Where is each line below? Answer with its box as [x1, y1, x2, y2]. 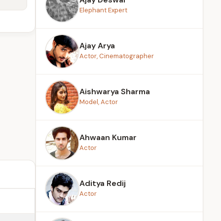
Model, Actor [79, 98, 118, 106]
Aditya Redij [79, 178, 126, 188]
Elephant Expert [79, 6, 127, 14]
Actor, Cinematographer [79, 52, 154, 60]
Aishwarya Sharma [79, 86, 150, 97]
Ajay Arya [79, 40, 115, 51]
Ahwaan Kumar [79, 132, 137, 143]
